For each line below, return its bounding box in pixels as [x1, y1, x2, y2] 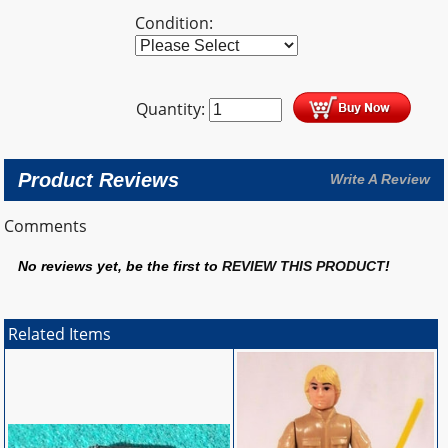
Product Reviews [18, 168, 180, 191]
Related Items [8, 322, 112, 345]
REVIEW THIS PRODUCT [222, 258, 386, 274]
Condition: [135, 11, 214, 34]
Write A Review [329, 171, 430, 188]
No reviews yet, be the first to [18, 258, 223, 274]
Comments [4, 214, 88, 237]
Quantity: [136, 97, 210, 120]
